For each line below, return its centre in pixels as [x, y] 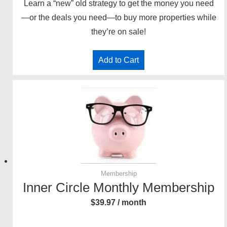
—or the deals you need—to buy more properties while [119, 18]
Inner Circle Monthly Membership [119, 188]
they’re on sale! [119, 32]
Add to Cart [119, 60]
